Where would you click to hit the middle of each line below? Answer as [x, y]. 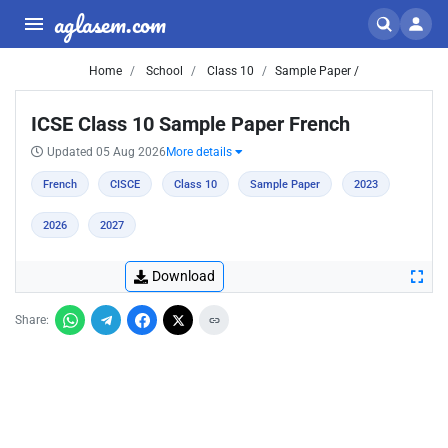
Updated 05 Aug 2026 [106, 152]
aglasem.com [110, 23]
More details [200, 152]
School [163, 71]
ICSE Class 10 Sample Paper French [190, 124]
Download [183, 276]
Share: [32, 320]
